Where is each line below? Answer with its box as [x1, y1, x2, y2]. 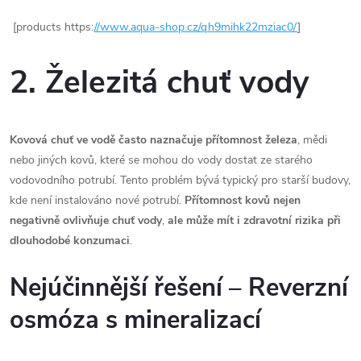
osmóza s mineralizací [10, 302, 261, 337]
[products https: [10, 19, 94, 35]
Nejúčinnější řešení [10, 270, 222, 305]
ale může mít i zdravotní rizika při [168, 212, 341, 228]
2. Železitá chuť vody [10, 61, 309, 105]
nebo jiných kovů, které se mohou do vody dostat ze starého [10, 151, 313, 168]
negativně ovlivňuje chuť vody [10, 212, 162, 228]
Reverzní [248, 270, 348, 305]
